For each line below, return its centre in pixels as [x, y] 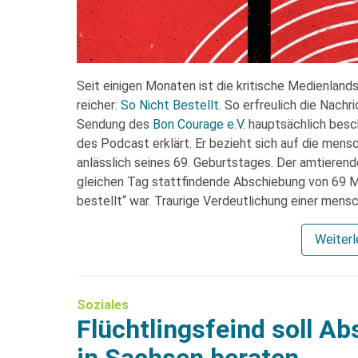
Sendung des [115, 124]
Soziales [103, 304]
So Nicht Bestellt [170, 105]
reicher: [99, 105]
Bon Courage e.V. [199, 124]
